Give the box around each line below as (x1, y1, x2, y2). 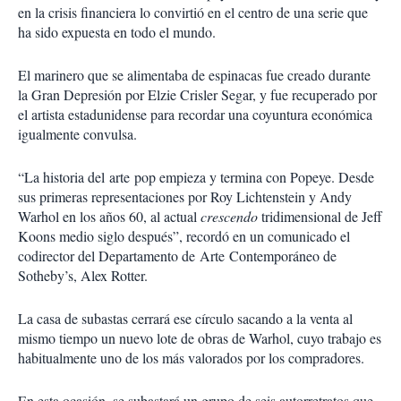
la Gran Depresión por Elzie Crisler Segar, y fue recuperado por (18, 85, 377, 104)
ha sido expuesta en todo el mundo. (18, 22, 216, 41)
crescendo (200, 207, 258, 226)
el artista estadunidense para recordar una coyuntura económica (18, 105, 372, 124)
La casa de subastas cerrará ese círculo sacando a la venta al (18, 309, 353, 328)
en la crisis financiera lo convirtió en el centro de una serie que (18, 3, 368, 21)
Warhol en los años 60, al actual (18, 207, 200, 226)
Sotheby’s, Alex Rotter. (18, 266, 148, 285)
